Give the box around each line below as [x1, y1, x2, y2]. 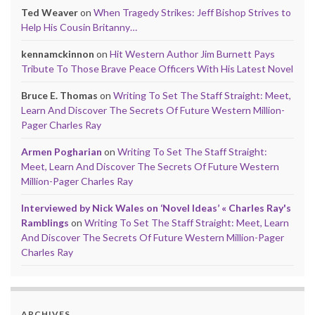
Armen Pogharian [21, 145, 102, 157]
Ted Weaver [21, 6, 78, 18]
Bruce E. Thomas [21, 89, 98, 101]
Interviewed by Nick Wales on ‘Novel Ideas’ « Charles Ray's [21, 201, 291, 214]
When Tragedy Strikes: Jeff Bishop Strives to [94, 6, 291, 18]
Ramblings [21, 216, 69, 229]
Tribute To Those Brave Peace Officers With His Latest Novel [21, 62, 293, 75]
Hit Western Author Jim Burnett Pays [110, 47, 275, 60]
